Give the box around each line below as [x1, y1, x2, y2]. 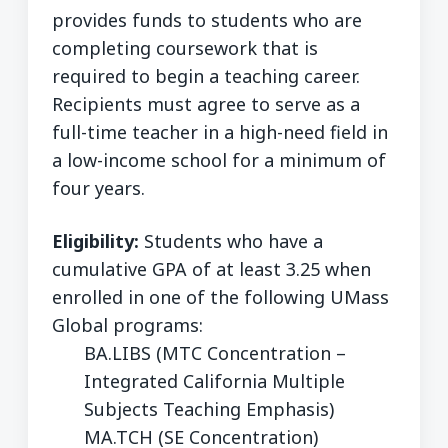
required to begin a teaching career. [52, 63, 360, 88]
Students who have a [139, 229, 323, 254]
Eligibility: [52, 229, 139, 254]
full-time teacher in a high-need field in [52, 119, 388, 144]
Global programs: [52, 313, 203, 338]
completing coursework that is [52, 35, 318, 60]
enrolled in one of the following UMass [52, 285, 389, 310]
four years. [52, 175, 145, 200]
